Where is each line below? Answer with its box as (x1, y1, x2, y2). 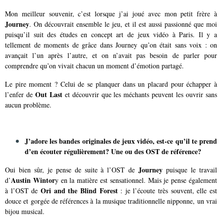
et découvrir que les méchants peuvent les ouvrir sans (62, 89, 218, 99)
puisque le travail (166, 165, 218, 174)
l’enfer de (5, 89, 35, 99)
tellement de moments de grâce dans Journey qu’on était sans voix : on (5, 40, 217, 50)
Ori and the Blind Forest (38, 185, 118, 196)
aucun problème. (5, 100, 52, 110)
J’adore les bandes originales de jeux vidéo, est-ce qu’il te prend (25, 135, 217, 146)
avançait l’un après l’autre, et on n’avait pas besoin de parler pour (5, 50, 217, 60)
